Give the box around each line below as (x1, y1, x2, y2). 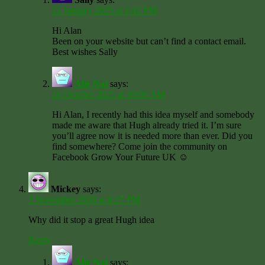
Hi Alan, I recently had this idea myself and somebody (52, 109, 254, 119)
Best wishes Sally (52, 46, 118, 57)
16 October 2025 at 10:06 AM (52, 89, 165, 99)
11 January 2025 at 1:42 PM (52, 5, 157, 15)
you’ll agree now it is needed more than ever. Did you (52, 130, 253, 141)
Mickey (51, 183, 80, 194)
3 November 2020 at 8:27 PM (28, 194, 140, 205)
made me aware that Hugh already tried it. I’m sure (52, 119, 241, 130)
